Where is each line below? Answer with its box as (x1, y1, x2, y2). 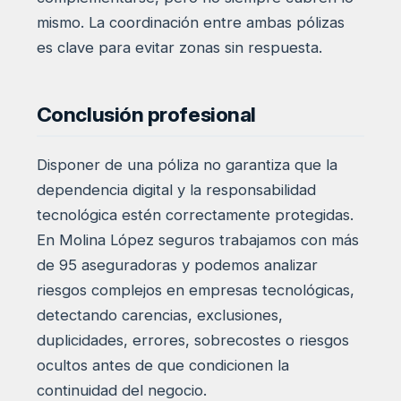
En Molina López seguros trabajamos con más (36, 230, 359, 249)
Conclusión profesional (36, 102, 256, 128)
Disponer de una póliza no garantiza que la (36, 155, 337, 174)
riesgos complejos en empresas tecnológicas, (36, 280, 354, 299)
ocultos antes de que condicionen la (36, 355, 289, 374)
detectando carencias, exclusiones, (36, 305, 283, 324)
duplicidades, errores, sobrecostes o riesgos (36, 330, 349, 349)
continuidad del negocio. (36, 380, 207, 399)
